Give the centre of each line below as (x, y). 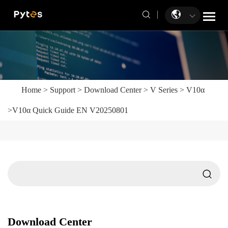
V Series (164, 90)
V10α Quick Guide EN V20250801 (70, 110)
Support (63, 90)
